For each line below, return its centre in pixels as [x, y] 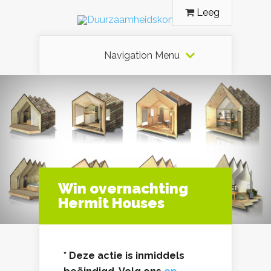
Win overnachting [123, 188]
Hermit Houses [111, 203]
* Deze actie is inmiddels [124, 256]
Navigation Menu [142, 55]
